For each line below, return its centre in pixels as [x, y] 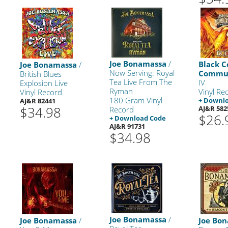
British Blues [41, 74]
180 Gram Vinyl [136, 100]
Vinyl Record [41, 92]
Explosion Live [44, 83]
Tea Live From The [140, 82]
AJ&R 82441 [38, 101]
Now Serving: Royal [142, 73]
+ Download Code [137, 118]
